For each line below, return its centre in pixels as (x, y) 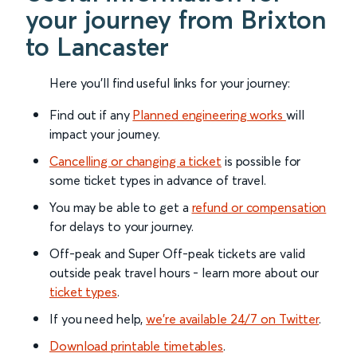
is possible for (261, 161)
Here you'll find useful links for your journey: (170, 83)
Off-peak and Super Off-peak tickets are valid (177, 253)
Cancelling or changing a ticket (135, 161)
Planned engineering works (209, 115)
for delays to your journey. (122, 226)
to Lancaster (97, 47)
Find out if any (91, 115)
